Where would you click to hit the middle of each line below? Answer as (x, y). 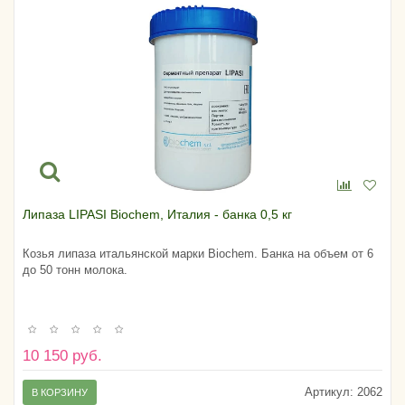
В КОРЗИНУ (60, 392)
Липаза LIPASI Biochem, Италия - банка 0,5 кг (157, 215)
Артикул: (329, 391)
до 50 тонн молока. (75, 270)
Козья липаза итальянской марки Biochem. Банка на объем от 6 (198, 254)
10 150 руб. (62, 355)
